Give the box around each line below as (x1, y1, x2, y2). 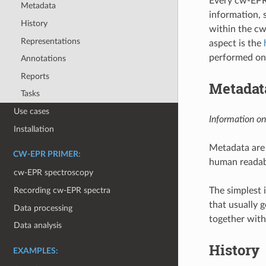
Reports (20, 71, 49, 81)
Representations (20, 36, 80, 46)
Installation (14, 124, 55, 134)
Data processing (14, 203, 73, 213)
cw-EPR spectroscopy (14, 168, 94, 178)
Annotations (20, 54, 66, 64)
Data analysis (14, 221, 62, 230)
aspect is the (208, 38, 264, 48)
